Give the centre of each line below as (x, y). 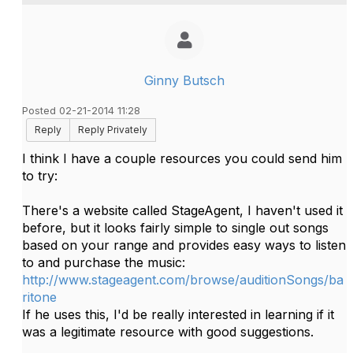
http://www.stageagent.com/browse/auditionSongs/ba (183, 280)
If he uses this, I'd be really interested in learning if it (178, 314)
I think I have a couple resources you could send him (182, 158)
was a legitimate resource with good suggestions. (168, 332)
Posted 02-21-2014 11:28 (81, 111)
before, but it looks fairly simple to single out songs (175, 228)
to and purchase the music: (104, 262)
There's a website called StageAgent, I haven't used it (182, 210)
